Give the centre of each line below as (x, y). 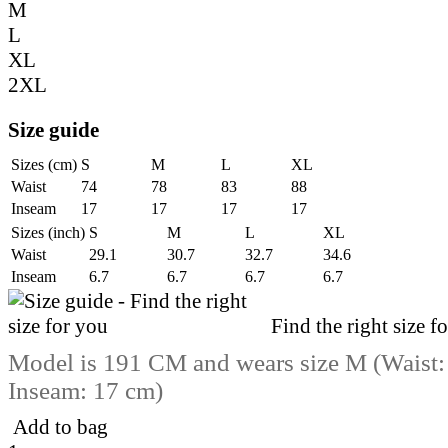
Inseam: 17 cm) (85, 390)
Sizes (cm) (44, 164)
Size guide (53, 129)
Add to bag (60, 426)
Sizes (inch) (48, 232)
